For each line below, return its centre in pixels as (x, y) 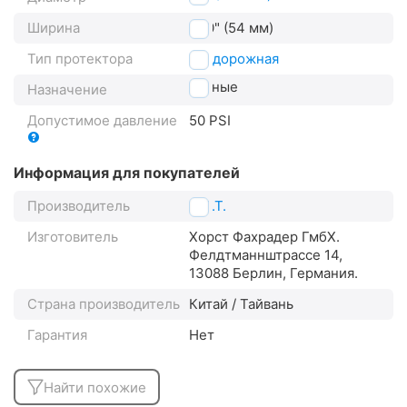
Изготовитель (73, 237)
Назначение (67, 90)
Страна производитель (104, 304)
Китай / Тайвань (241, 304)
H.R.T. (208, 206)
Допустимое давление (102, 121)
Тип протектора (80, 59)
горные (213, 87)
